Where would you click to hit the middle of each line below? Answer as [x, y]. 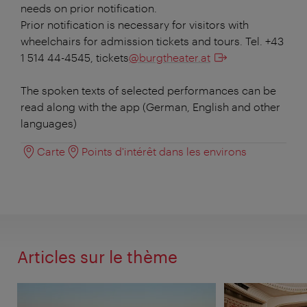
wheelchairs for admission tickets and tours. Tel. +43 [152, 40]
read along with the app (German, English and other [150, 106]
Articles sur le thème [97, 256]
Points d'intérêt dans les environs [164, 151]
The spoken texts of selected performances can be [148, 90]
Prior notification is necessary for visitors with [135, 24]
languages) [49, 123]
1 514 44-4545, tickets [75, 57]
